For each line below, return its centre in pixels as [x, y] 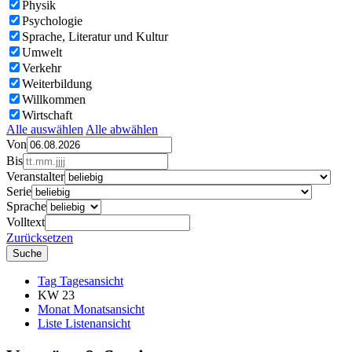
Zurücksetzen [40, 238]
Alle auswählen [45, 129]
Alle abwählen [122, 129]
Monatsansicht [109, 309]
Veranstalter [35, 176]
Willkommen [54, 99]
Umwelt [42, 52]
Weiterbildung [57, 84]
